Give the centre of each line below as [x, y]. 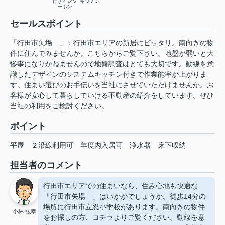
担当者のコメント [46, 165]
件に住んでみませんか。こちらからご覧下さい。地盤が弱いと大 [112, 53]
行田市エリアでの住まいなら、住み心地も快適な [121, 186]
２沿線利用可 [52, 145]
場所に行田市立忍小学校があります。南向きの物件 [124, 207]
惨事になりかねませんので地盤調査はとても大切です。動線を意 [112, 64]
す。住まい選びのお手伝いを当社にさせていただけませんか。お [112, 85]
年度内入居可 [101, 145]
